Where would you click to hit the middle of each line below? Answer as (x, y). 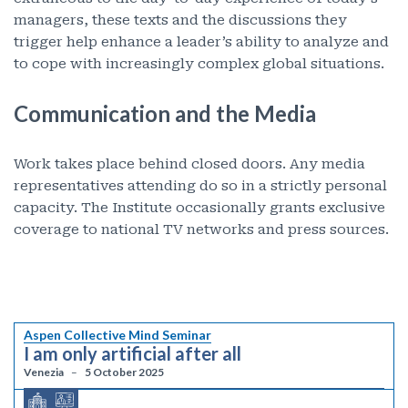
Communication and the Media (165, 113)
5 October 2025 (124, 372)
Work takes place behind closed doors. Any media (189, 164)
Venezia (44, 372)
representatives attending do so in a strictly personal (200, 186)
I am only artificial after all (133, 353)
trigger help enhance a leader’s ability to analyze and (201, 42)
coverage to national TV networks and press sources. (201, 229)
